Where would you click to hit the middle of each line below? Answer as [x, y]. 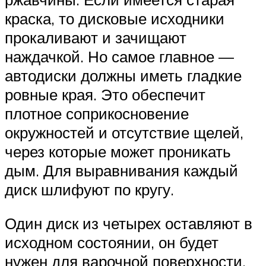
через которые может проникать [118, 151]
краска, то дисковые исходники [115, 18]
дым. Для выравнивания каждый [121, 170]
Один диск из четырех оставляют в [129, 224]
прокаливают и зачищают [96, 37]
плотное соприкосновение [97, 113]
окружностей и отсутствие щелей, [124, 132]
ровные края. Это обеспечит [105, 94]
